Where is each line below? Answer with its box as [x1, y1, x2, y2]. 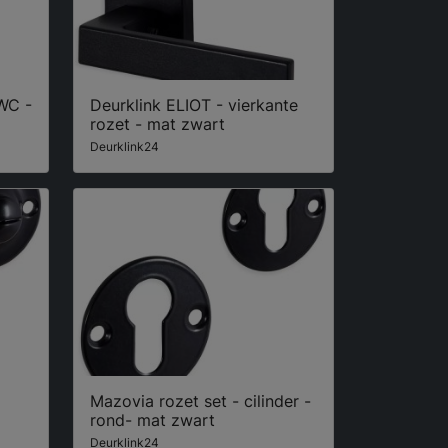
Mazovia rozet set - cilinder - [90, 390, 311, 411]
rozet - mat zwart [90, 114, 225, 135]
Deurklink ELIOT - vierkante [90, 95, 298, 116]
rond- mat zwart [90, 409, 215, 430]
